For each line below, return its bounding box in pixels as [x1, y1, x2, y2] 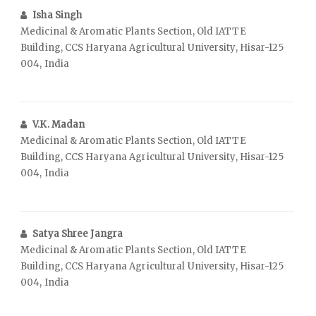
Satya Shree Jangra [32, 227, 123, 240]
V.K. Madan [32, 118, 85, 130]
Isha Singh [32, 8, 83, 21]
